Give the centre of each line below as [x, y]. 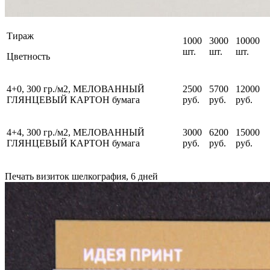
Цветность [28, 57]
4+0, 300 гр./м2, [40, 89]
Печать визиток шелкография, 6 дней [81, 177]
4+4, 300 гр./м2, [40, 133]
